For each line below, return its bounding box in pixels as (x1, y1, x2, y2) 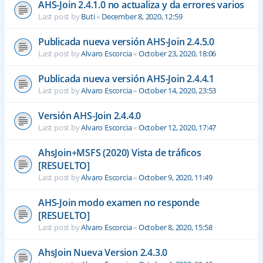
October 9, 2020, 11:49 (138, 172, 213, 183)
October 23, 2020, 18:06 (138, 48, 217, 59)
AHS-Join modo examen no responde (38, 196, 200, 209)
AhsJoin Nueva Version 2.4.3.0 (38, 246, 168, 259)
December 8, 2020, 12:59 (102, 11, 183, 22)
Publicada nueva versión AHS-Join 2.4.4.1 (38, 72, 214, 85)
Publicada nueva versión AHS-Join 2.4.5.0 (38, 35, 214, 48)
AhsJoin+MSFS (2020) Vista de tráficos (38, 146, 201, 159)
